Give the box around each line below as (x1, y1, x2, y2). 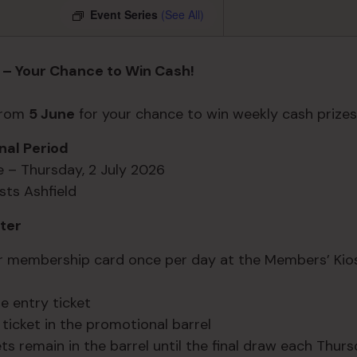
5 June (29, 104, 76, 124)
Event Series (90, 6, 162, 22)
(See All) (161, 6, 205, 22)
